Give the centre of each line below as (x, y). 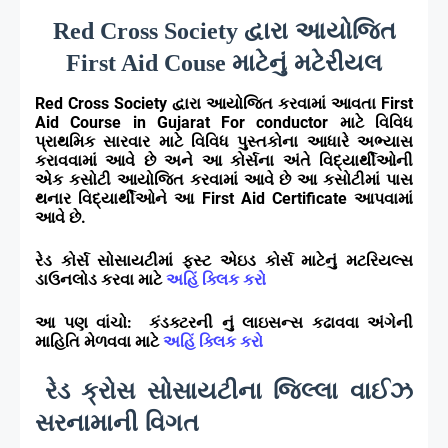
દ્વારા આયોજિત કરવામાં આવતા (276, 104)
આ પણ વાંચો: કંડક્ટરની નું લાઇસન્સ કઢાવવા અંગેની (224, 323)
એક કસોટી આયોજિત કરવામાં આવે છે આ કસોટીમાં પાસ (224, 180)
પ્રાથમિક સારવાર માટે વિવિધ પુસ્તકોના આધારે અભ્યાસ (224, 142)
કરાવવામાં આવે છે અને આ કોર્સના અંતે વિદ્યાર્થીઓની (224, 161)
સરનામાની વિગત (117, 423)
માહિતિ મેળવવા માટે (99, 342)
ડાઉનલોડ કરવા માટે (100, 280)
